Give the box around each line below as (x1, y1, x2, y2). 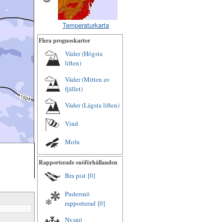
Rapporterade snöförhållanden (39, 158, 117, 166)
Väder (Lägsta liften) (65, 101, 119, 110)
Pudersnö (65, 189, 90, 198)
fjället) (65, 84, 83, 93)
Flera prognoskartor (39, 36, 90, 45)
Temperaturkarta (62, 20, 109, 30)
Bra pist (65, 171, 86, 180)
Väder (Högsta (65, 49, 103, 58)
